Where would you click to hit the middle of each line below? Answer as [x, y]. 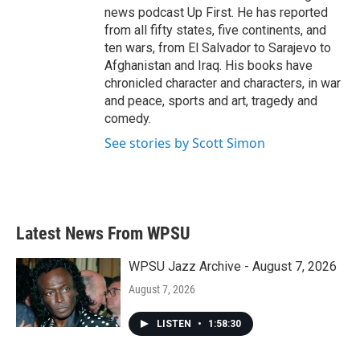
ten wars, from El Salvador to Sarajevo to [218, 48]
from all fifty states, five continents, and [215, 30]
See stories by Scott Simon [185, 143]
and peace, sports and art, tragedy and [211, 101]
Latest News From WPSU [103, 233]
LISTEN [175, 324]
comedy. [128, 119]
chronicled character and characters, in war [223, 83]
